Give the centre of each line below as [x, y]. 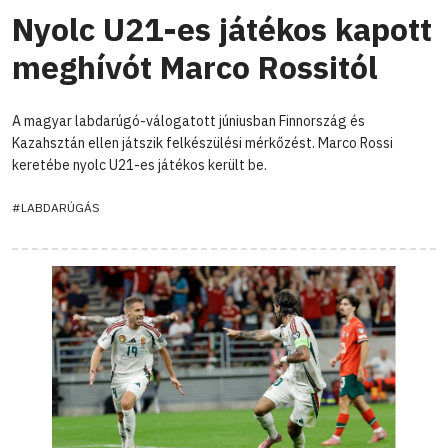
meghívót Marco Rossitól [195, 66]
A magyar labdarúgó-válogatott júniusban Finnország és [188, 120]
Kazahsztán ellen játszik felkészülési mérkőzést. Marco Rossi [202, 142]
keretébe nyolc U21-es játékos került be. [139, 164]
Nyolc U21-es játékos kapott [222, 28]
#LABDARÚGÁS [56, 207]
